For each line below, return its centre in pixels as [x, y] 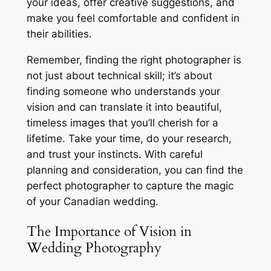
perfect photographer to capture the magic [130, 185]
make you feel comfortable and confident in [133, 18]
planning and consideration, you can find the [135, 170]
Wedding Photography [94, 247]
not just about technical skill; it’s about [119, 75]
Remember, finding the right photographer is [134, 60]
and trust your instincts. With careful [114, 154]
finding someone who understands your [123, 91]
